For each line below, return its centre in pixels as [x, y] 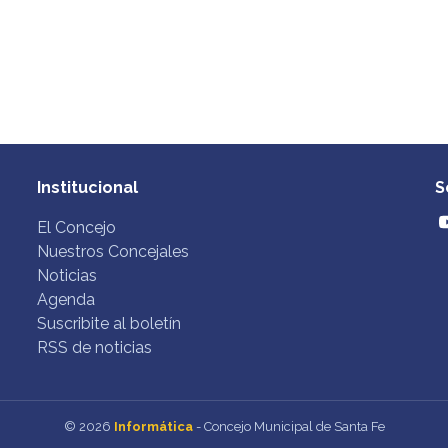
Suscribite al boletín [109, 323]
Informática [153, 426]
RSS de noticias [95, 347]
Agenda [66, 299]
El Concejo [77, 227]
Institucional [88, 187]
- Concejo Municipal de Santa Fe [288, 426]
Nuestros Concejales [113, 251]
